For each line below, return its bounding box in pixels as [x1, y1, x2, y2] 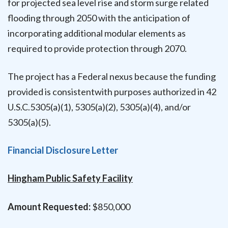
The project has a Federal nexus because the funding [8, 71, 216, 82]
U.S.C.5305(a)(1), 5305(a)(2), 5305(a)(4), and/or [8, 101, 191, 112]
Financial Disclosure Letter [8, 145, 118, 156]
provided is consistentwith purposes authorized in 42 [8, 86, 216, 97]
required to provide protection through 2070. [8, 42, 187, 54]
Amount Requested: [8, 201, 91, 212]
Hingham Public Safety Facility [8, 173, 133, 184]
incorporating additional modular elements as [8, 27, 186, 39]
